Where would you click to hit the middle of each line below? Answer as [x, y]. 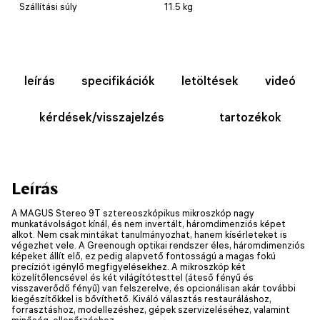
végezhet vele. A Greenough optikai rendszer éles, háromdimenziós [158, 245]
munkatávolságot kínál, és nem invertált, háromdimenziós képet [149, 223]
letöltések [210, 80]
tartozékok [250, 117]
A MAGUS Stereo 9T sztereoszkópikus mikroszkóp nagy [133, 212]
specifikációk [119, 80]
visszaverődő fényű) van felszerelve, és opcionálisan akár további [154, 287]
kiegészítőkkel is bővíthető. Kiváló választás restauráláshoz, [141, 298]
